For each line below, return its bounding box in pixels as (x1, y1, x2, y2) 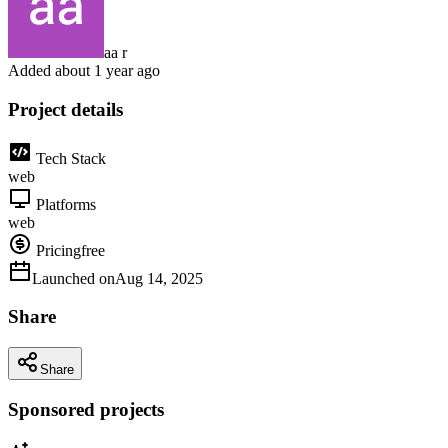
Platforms (32, 195, 96, 213)
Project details (8, 98, 123, 120)
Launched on (32, 269, 115, 287)
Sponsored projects (8, 398, 164, 420)
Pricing (32, 241, 81, 259)
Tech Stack (32, 149, 106, 167)
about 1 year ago (55, 62, 160, 80)
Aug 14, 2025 (115, 269, 203, 287)
